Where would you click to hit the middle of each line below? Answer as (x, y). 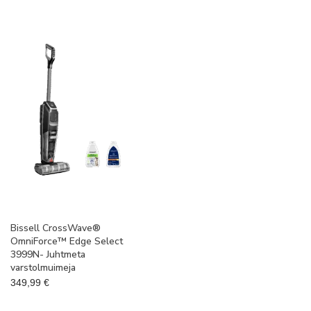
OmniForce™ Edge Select (67, 242)
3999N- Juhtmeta (48, 255)
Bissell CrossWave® (56, 228)
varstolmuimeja (43, 268)
